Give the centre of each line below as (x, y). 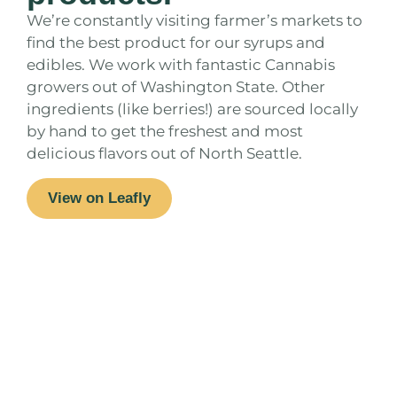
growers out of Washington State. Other (176, 87)
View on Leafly (99, 198)
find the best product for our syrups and (176, 43)
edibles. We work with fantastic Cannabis (181, 65)
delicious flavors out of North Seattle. (164, 154)
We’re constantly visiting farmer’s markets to (195, 21)
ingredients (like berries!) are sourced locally (192, 109)
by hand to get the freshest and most (165, 132)
